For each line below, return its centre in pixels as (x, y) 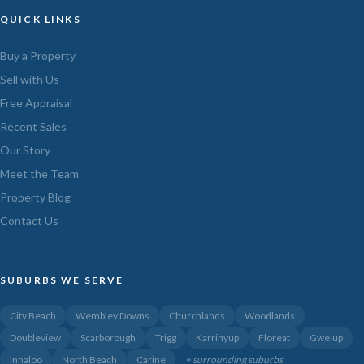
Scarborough (108, 337)
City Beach (33, 315)
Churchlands (197, 315)
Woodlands (270, 315)
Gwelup (326, 337)
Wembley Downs (113, 315)
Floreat (274, 337)
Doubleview (35, 337)
